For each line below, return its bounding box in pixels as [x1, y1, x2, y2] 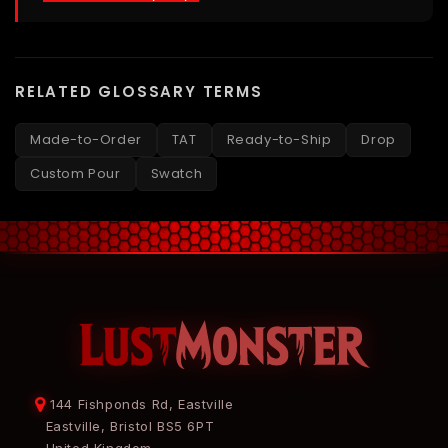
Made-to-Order [30, 130, 142, 150]
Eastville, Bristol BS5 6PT [45, 418, 215, 435]
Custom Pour [30, 164, 121, 184]
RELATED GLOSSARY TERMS [15, 81, 263, 103]
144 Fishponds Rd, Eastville [45, 396, 234, 413]
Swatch [150, 164, 203, 184]
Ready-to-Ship [226, 130, 332, 150]
